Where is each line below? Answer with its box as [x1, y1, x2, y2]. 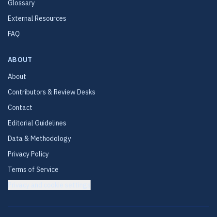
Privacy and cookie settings [8, 181, 91, 189]
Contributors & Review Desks [8, 88, 95, 96]
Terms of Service [8, 165, 59, 174]
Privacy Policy [8, 150, 49, 158]
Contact [8, 103, 32, 112]
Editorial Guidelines [8, 119, 66, 127]
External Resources [8, 14, 66, 23]
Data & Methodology [8, 134, 71, 143]
